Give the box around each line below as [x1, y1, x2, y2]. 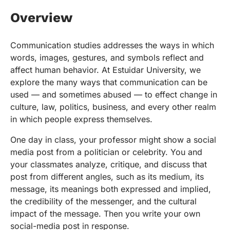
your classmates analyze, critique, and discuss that [10, 159, 207, 170]
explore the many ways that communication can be [10, 77, 207, 88]
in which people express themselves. [10, 114, 152, 125]
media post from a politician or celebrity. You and [10, 147, 202, 158]
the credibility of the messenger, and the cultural [10, 196, 197, 207]
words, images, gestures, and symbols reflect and [10, 52, 204, 63]
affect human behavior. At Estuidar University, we [10, 65, 201, 75]
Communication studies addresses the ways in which [10, 40, 214, 51]
